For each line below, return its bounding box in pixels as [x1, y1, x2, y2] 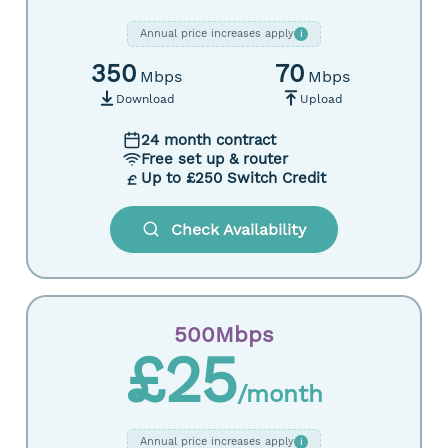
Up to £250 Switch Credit [140, 169, 326, 187]
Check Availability [171, 220, 306, 239]
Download [115, 92, 175, 106]
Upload [299, 92, 343, 106]
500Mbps [174, 322, 274, 347]
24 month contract [140, 131, 276, 149]
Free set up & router [140, 150, 288, 168]
